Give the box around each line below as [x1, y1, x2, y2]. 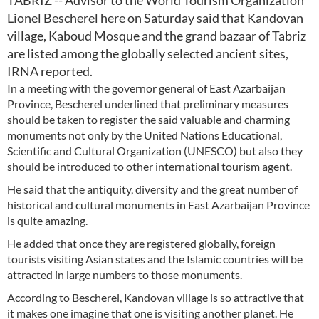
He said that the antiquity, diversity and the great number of [7, 182, 298, 196]
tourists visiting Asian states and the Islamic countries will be [7, 252, 303, 266]
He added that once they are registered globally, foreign [7, 236, 276, 250]
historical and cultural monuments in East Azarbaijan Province [7, 198, 310, 211]
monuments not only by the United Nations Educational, [7, 128, 282, 142]
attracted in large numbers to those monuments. [7, 268, 242, 281]
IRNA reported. [7, 63, 93, 79]
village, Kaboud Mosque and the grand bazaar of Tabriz [7, 28, 306, 43]
